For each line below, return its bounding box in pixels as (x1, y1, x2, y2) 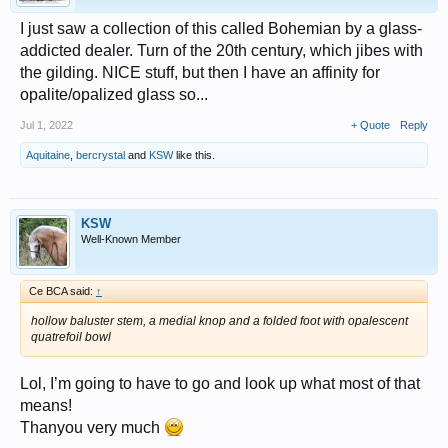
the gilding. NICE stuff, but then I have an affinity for (20, 64, 380, 81)
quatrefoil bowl (31, 330, 111, 344)
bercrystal (76, 149, 125, 161)
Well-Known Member (81, 233, 181, 245)
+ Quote (351, 119, 390, 131)
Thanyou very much (20, 419, 164, 436)
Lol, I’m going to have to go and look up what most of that (20, 375, 420, 392)
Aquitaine (26, 149, 70, 161)
